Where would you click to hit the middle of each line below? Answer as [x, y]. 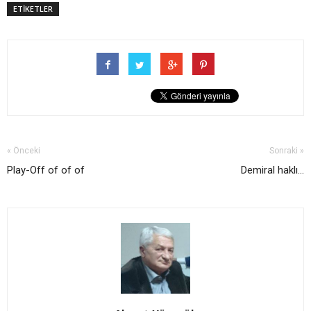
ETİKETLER [33, 9]
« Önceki [24, 151]
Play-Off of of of [46, 170]
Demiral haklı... [272, 170]
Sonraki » [287, 151]
